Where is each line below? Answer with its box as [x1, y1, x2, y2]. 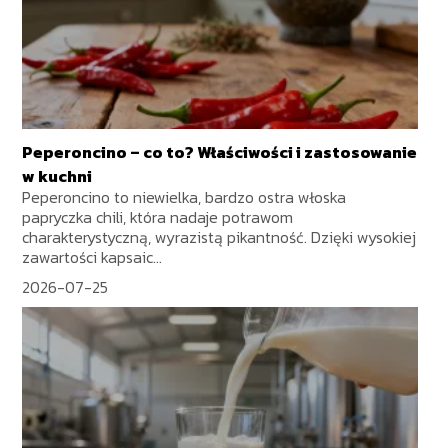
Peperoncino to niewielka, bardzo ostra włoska [22, 184, 347, 209]
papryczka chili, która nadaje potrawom [22, 204, 294, 229]
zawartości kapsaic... [22, 244, 163, 269]
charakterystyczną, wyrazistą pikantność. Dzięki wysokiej [22, 224, 417, 249]
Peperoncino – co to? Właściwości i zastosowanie [22, 139, 418, 164]
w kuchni [22, 163, 93, 188]
